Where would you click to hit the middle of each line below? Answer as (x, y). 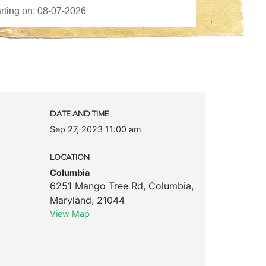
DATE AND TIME (79, 113)
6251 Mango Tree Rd (96, 186)
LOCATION (69, 157)
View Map (69, 213)
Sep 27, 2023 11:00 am (95, 129)
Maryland (70, 200)
